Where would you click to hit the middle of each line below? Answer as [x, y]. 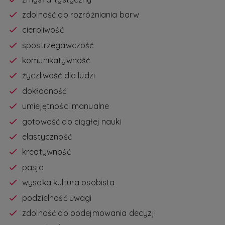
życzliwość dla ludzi [59, 76]
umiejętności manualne [66, 106]
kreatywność [46, 152]
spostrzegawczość [58, 45]
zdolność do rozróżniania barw [81, 14]
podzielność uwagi [57, 198]
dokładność [44, 91]
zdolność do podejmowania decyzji [89, 213]
